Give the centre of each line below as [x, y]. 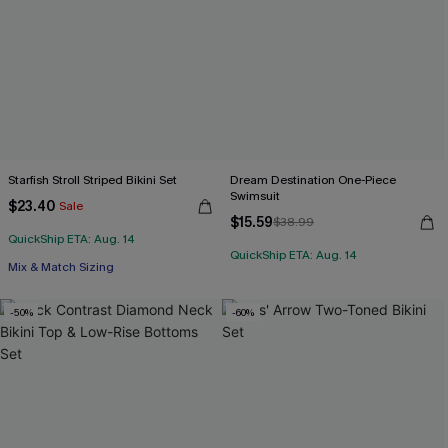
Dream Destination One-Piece [313, 180]
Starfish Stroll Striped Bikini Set [92, 180]
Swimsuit [255, 196]
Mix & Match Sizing [61, 267]
